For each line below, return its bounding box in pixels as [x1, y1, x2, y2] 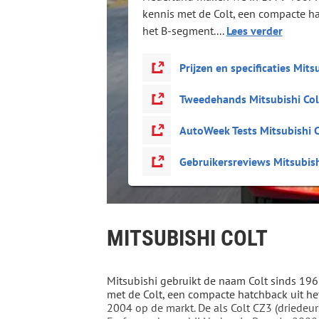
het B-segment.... [142, 23, 226, 38]
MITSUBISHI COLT [106, 225, 268, 251]
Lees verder [226, 23, 283, 38]
